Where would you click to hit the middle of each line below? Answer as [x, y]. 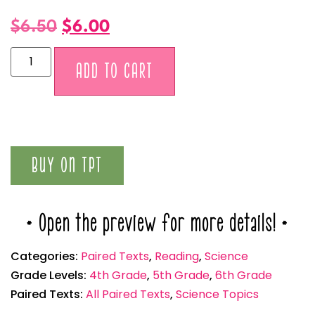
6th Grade [244, 276]
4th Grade [118, 276]
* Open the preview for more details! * [157, 224]
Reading [177, 257]
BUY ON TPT [67, 166]
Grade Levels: [50, 276]
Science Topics [217, 295]
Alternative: [207, 56]
